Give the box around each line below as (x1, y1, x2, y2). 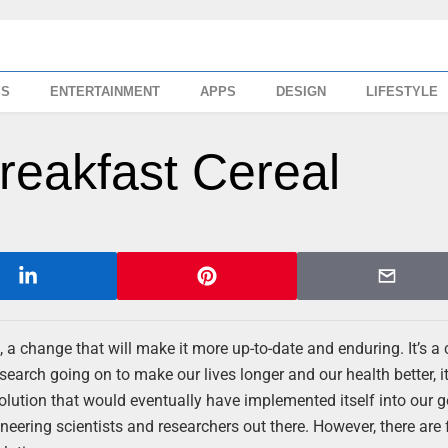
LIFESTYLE (366, 84, 439, 99)
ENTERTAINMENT (50, 84, 161, 99)
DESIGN (276, 84, 327, 99)
